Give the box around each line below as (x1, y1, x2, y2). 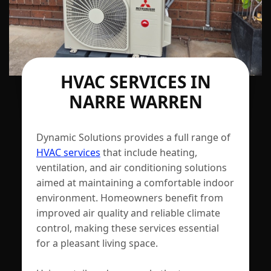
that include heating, (100, 145, 197, 159)
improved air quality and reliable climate (36, 206, 220, 220)
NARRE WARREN (68, 90, 203, 113)
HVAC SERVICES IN (60, 70, 211, 93)
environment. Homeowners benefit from (36, 191, 223, 204)
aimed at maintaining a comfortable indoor (36, 175, 234, 189)
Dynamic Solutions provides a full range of (36, 130, 230, 144)
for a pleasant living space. (36, 236, 158, 250)
